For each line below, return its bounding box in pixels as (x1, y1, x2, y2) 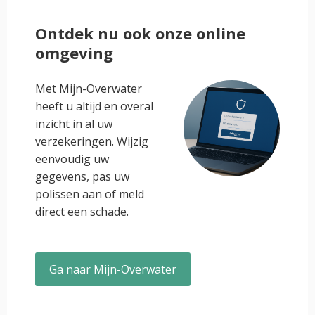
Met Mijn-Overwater (35, 81, 142, 96)
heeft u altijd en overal (35, 98, 153, 114)
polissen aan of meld (35, 186, 144, 202)
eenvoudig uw (35, 151, 109, 167)
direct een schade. (35, 204, 129, 219)
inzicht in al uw (35, 116, 112, 131)
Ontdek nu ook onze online (35, 22, 245, 44)
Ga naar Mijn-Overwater (49, 262, 176, 277)
